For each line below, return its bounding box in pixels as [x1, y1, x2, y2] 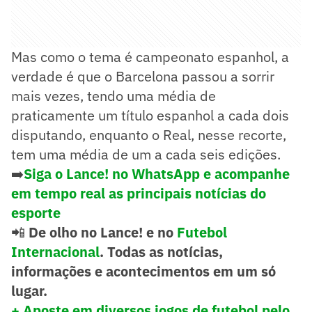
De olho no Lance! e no [29, 223, 177, 242]
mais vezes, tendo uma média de [11, 86, 216, 106]
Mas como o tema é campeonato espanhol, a [11, 47, 289, 67]
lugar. [11, 281, 47, 301]
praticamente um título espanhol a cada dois [11, 106, 289, 125]
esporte [11, 203, 61, 223]
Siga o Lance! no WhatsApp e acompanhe [24, 164, 290, 184]
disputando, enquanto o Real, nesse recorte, [11, 125, 286, 145]
